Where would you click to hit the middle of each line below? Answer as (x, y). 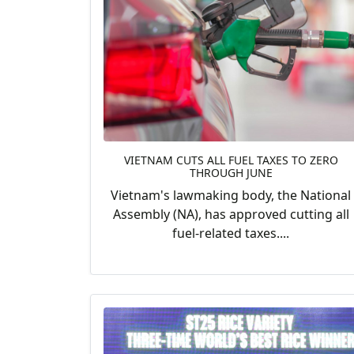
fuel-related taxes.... (231, 233)
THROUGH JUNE (231, 173)
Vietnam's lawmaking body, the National (231, 196)
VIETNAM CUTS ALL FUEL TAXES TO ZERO (231, 160)
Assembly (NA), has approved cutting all (231, 215)
